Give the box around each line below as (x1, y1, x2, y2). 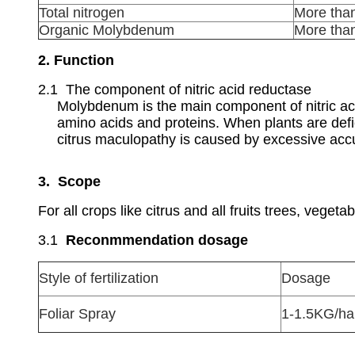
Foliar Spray (39, 306, 116, 322)
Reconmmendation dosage (66, 232, 248, 248)
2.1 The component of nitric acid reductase (38, 82, 311, 97)
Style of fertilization (39, 270, 158, 286)
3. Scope (38, 174, 101, 189)
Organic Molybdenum (39, 22, 174, 38)
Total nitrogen (39, 5, 124, 21)
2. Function (38, 52, 114, 68)
